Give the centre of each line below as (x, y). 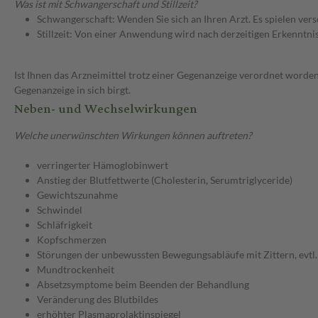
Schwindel (60, 210)
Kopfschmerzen (72, 240)
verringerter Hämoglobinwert (103, 165)
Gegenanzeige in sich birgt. (72, 90)
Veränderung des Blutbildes (98, 300)
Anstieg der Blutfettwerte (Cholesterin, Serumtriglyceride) (165, 180)
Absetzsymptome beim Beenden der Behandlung (143, 285)
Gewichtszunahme (77, 195)
